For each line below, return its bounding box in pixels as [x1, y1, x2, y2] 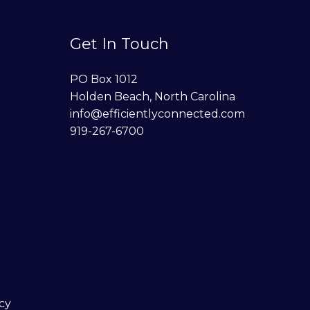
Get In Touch [70, 34, 169, 53]
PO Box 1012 [70, 72, 138, 86]
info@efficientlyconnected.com [70, 107, 245, 120]
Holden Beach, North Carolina [70, 89, 235, 103]
